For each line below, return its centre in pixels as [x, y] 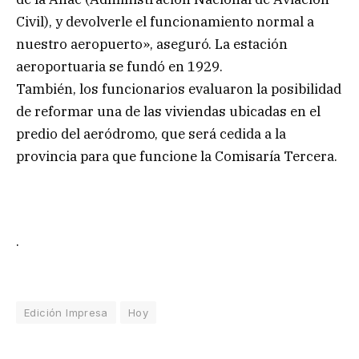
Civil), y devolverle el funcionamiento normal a [165, 21]
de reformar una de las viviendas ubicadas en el [168, 111]
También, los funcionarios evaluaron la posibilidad [179, 89]
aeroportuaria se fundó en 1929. [119, 66]
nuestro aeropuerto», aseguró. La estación [152, 44]
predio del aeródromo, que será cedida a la [151, 133]
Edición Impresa [66, 313]
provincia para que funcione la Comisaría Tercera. [177, 156]
